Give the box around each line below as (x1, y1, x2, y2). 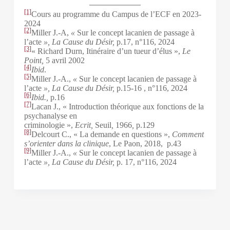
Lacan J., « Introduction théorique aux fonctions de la (31, 102, 204, 111)
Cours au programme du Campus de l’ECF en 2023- (31, 9, 201, 18)
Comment (171, 129, 204, 139)
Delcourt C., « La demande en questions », (31, 129, 172, 139)
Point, (24, 55, 46, 65)
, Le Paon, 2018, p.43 (108, 139, 181, 148)
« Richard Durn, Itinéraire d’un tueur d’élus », (31, 46, 182, 55)
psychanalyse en (24, 111, 77, 120)
